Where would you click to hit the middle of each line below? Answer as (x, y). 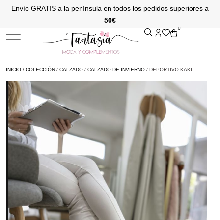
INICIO (14, 69)
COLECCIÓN (40, 69)
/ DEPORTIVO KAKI (168, 69)
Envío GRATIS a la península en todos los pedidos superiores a (110, 8)
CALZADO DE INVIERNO (116, 69)
